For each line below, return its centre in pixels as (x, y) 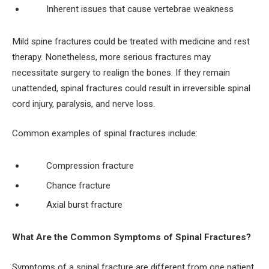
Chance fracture (78, 185)
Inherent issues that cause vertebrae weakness (140, 9)
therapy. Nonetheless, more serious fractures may (111, 57)
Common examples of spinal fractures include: (105, 134)
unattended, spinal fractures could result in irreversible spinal (131, 88)
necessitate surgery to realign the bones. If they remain (121, 72)
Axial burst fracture (84, 205)
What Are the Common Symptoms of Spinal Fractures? (131, 237)
